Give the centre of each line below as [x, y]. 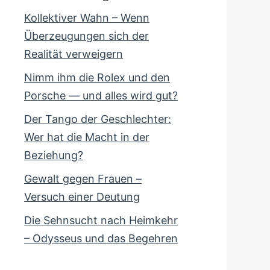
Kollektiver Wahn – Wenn [87, 18]
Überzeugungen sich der [86, 36]
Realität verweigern [74, 54]
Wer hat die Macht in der [87, 137]
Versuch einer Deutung [82, 197]
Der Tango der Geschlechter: [98, 119]
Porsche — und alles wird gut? [101, 96]
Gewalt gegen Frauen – [83, 179]
